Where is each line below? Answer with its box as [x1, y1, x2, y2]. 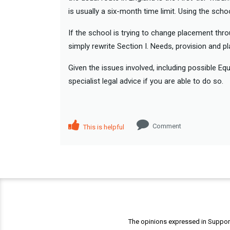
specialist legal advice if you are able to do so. [68, 76, 223, 86]
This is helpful [82, 123, 124, 131]
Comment [152, 122, 181, 130]
